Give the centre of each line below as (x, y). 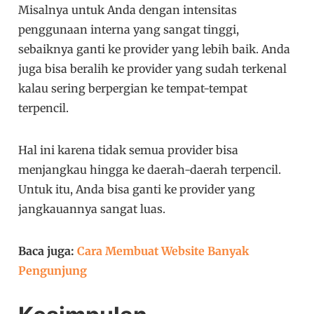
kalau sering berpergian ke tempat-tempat (133, 89)
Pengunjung (53, 271)
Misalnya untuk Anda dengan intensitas (128, 10)
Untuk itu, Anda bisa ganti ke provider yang (137, 190)
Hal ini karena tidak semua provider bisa (129, 150)
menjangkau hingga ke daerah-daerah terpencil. (150, 170)
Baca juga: (48, 251)
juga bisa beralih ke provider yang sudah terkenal (153, 69)
